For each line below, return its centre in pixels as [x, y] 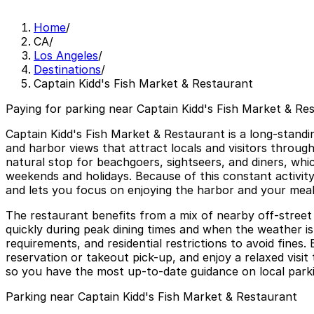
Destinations [67, 70]
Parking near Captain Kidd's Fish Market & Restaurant [151, 297]
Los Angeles [66, 56]
